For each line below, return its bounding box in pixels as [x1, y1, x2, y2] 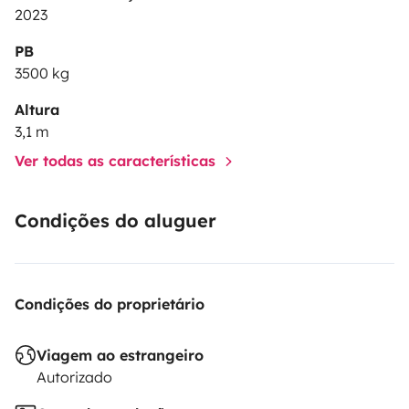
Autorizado [37, 367, 112, 386]
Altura [15, 100, 59, 119]
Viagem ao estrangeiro [37, 345, 204, 364]
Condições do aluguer [15, 208, 216, 232]
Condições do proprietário [15, 294, 204, 313]
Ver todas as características [15, 151, 220, 170]
